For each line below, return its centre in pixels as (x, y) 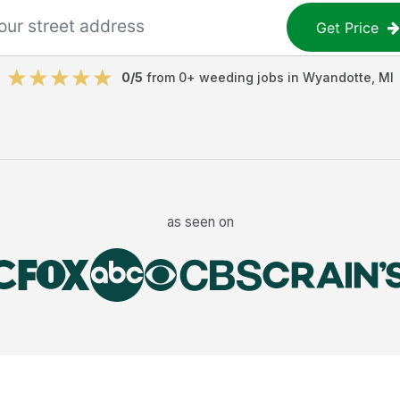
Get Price (348, 27)
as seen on (200, 221)
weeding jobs (241, 77)
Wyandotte (337, 77)
